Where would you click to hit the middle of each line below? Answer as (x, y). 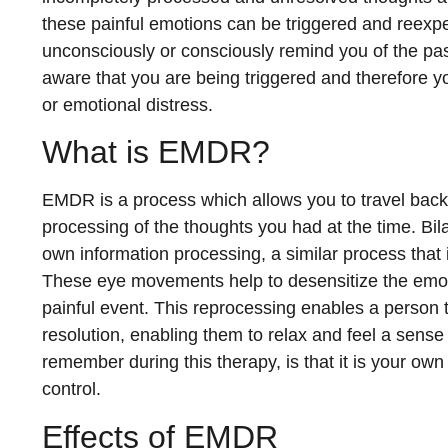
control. (71, 389)
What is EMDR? (156, 152)
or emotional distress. (127, 104)
